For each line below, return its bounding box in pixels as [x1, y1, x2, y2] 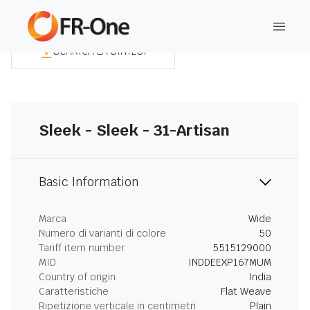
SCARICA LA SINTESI [53, 44, 147, 57]
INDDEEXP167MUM [188, 256, 271, 268]
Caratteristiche [39, 285, 109, 298]
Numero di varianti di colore [39, 227, 166, 239]
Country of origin [39, 271, 116, 283]
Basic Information [39, 174, 139, 190]
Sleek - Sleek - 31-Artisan [39, 120, 230, 140]
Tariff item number [39, 241, 125, 254]
